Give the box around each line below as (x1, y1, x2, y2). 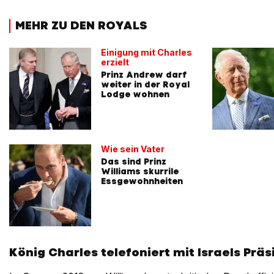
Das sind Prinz (101, 155, 166, 167)
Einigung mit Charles (101, 46, 192, 57)
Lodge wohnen (101, 88, 169, 100)
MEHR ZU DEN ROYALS (15, 18, 147, 34)
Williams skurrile (101, 165, 179, 177)
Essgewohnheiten (101, 175, 183, 187)
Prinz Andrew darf (101, 68, 187, 80)
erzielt (101, 56, 129, 67)
